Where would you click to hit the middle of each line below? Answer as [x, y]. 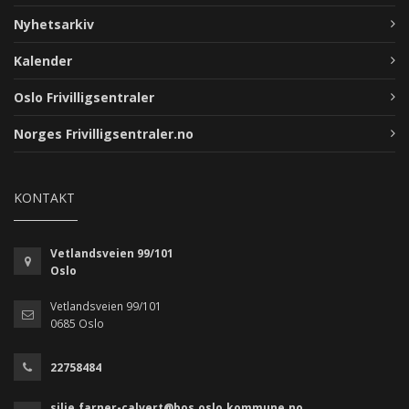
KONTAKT [44, 197]
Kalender [43, 60]
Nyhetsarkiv [54, 24]
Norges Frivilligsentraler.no [104, 133]
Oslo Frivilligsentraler [84, 97]
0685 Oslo [77, 323]
